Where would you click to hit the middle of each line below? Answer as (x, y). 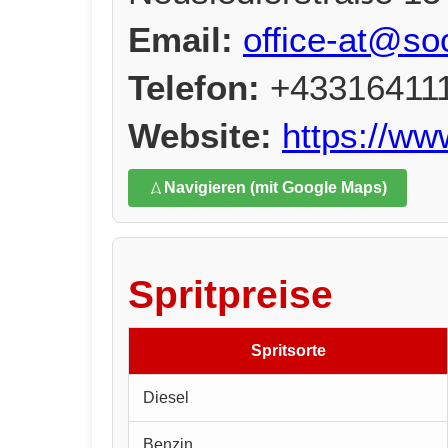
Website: (200, 136)
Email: (180, 40)
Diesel (166, 397)
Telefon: (194, 88)
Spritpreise (230, 294)
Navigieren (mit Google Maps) (275, 188)
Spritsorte (288, 350)
